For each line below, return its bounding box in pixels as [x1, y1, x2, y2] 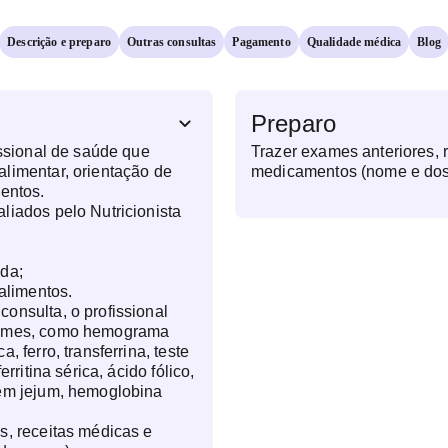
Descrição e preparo [7, 35, 112, 49]
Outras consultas [127, 35, 217, 49]
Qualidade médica [306, 35, 402, 49]
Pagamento [232, 35, 291, 49]
